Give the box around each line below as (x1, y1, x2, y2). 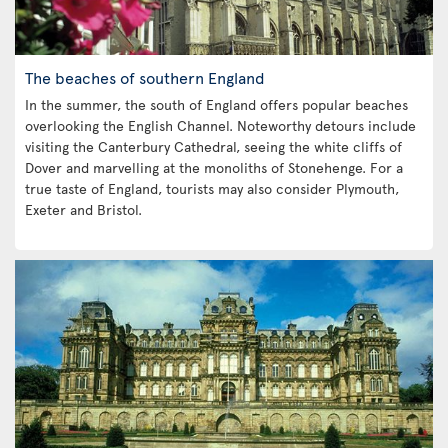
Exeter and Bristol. (25, 199, 142, 219)
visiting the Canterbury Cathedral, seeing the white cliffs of (25, 136, 402, 156)
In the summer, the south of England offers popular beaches (25, 94, 408, 114)
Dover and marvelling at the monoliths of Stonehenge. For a (25, 157, 403, 177)
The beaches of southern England (25, 65, 265, 88)
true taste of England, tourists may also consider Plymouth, (25, 178, 399, 198)
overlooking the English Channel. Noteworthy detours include (25, 115, 416, 135)
